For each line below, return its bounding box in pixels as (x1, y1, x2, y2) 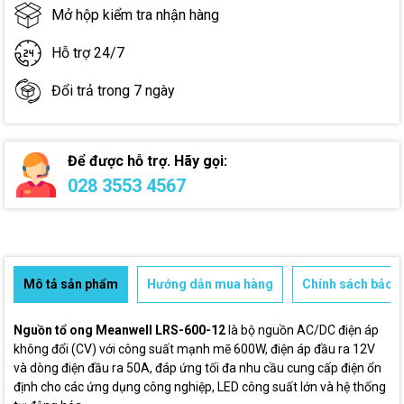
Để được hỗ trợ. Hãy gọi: (68, 152, 227, 170)
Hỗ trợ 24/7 (51, 44, 124, 61)
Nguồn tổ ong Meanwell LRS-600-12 (14, 323, 225, 337)
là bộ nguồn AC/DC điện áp (225, 323, 379, 337)
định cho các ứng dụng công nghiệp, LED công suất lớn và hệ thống (14, 380, 386, 394)
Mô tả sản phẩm (23, 277, 118, 291)
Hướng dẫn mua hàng (147, 277, 273, 291)
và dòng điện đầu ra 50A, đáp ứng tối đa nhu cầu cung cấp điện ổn (14, 361, 381, 375)
